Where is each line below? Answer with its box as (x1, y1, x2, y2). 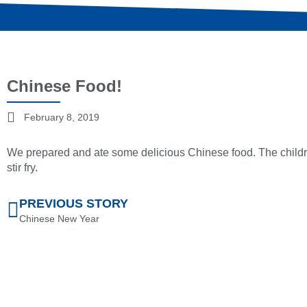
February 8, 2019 (24, 112, 99, 123)
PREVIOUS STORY (19, 197, 128, 211)
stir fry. (7, 162, 38, 174)
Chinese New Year (19, 213, 99, 225)
